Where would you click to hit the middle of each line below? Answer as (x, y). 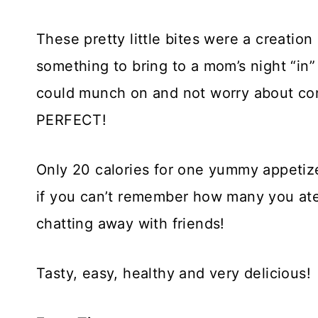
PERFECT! (72, 120)
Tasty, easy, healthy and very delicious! (174, 273)
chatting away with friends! (131, 223)
